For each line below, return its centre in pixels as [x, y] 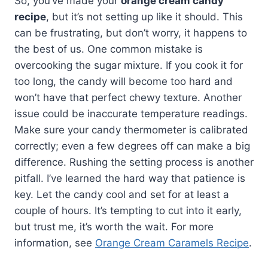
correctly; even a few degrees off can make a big [132, 146]
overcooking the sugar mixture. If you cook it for [129, 66]
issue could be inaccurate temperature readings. [131, 114]
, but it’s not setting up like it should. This [144, 17]
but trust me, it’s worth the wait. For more [114, 227]
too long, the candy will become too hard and [124, 82]
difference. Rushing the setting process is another [134, 162]
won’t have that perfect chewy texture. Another [128, 98]
